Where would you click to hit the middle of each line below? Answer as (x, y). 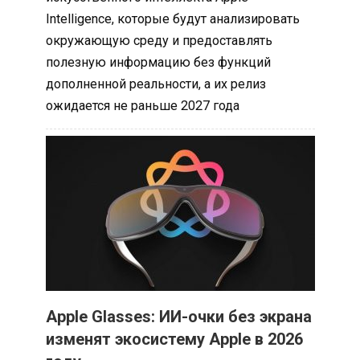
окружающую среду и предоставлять (159, 41)
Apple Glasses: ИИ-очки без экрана (178, 317)
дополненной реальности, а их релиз (155, 84)
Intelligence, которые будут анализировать (172, 19)
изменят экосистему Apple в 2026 (174, 340)
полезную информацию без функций (158, 63)
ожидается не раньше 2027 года (142, 106)
